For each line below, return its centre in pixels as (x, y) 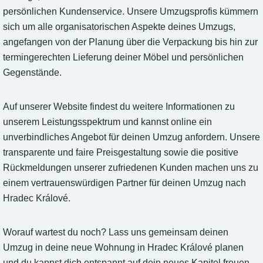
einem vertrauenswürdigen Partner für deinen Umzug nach (124, 183)
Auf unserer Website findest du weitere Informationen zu (119, 107)
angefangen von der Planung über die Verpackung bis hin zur (130, 42)
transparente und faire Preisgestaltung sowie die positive (121, 153)
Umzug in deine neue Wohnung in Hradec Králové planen (123, 248)
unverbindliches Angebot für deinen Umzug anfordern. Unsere (131, 137)
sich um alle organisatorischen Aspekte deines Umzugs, (119, 27)
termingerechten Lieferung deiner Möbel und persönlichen (123, 58)
